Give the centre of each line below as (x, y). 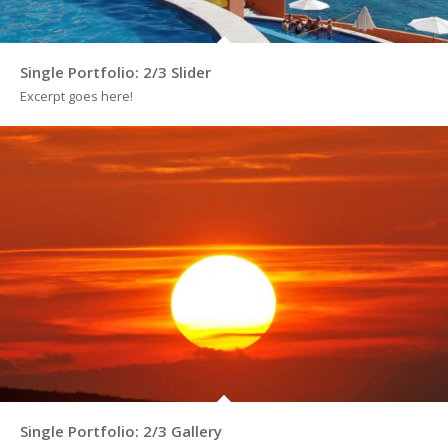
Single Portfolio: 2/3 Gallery (121, 430)
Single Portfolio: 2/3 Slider (115, 71)
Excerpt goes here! (76, 95)
